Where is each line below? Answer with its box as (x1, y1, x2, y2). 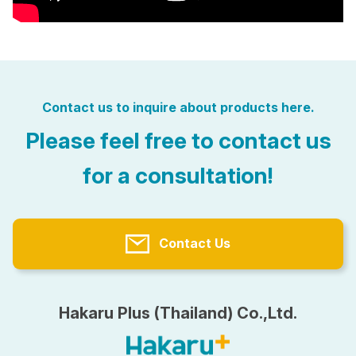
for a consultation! (83, 161, 273, 189)
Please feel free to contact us (25, 126, 331, 154)
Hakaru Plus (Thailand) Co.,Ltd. (59, 303, 297, 323)
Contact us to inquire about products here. (41, 99, 315, 115)
